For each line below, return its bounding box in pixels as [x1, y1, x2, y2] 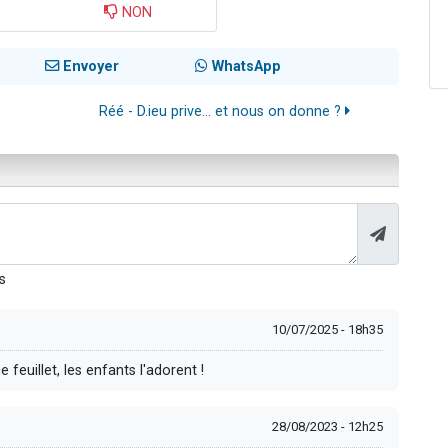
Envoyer [59, 58, 120, 76]
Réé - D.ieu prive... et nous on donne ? [98, 103, 345, 121]
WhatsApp [207, 58, 281, 76]
